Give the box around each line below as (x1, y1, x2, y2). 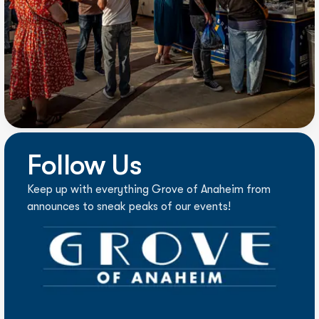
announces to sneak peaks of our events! (27, 200, 231, 213)
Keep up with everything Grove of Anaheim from (27, 183, 271, 196)
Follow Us (27, 149, 142, 182)
